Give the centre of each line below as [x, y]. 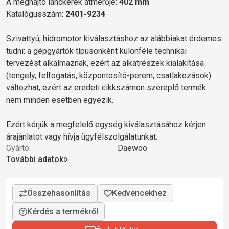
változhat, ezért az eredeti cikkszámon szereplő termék [106, 87]
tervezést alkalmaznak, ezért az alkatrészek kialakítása [105, 63]
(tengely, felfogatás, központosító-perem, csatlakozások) [109, 75]
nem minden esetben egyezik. [60, 100]
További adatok [35, 159]
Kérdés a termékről [63, 211]
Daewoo [132, 148]
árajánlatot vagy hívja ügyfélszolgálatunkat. [82, 136]
